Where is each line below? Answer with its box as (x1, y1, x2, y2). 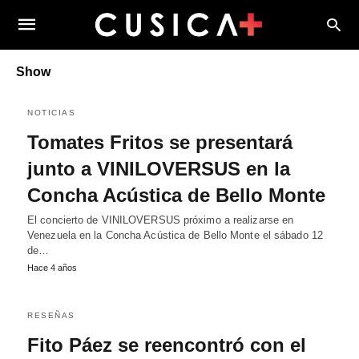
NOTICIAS (27, 108, 75, 117)
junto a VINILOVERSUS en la (27, 158, 290, 179)
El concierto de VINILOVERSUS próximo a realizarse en (27, 214, 294, 226)
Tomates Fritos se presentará (27, 131, 292, 153)
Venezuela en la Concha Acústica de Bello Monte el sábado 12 (27, 229, 323, 241)
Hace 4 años (27, 263, 77, 272)
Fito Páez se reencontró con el (27, 334, 306, 356)
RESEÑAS (27, 311, 75, 320)
